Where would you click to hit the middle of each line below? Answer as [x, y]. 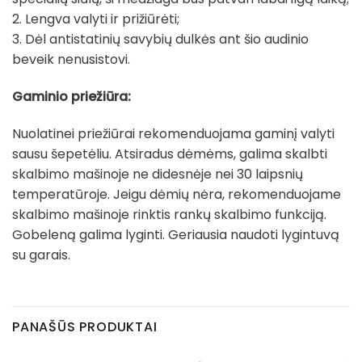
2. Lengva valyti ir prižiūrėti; [96, 19]
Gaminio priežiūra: [72, 97]
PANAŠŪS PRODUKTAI [85, 326]
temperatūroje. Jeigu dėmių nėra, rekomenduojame [177, 194]
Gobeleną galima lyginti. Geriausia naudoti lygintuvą [176, 234]
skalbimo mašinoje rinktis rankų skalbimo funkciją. [169, 214]
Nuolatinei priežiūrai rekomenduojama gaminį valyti [173, 133]
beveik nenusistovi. [71, 60]
